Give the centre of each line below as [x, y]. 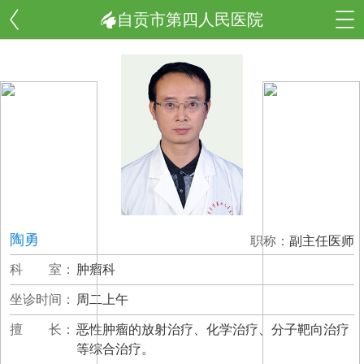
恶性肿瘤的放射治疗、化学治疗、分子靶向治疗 [213, 329]
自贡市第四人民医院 [190, 19]
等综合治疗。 [115, 349]
